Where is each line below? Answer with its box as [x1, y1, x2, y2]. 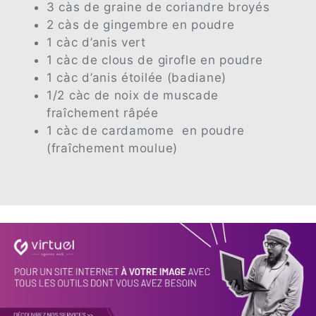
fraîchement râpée [47, 105, 159, 120]
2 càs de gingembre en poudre [47, 17, 235, 32]
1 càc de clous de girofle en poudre [47, 52, 263, 67]
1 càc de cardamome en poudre [47, 123, 245, 138]
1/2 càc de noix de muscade [47, 87, 219, 102]
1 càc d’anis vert [47, 35, 146, 49]
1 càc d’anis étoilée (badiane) [47, 70, 226, 85]
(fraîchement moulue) [47, 140, 178, 155]
